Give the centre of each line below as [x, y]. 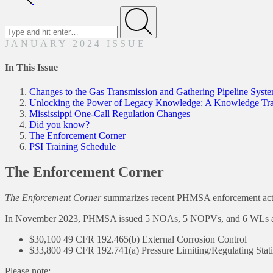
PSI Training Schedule [73, 146]
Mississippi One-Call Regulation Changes [111, 113]
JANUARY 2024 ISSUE [76, 44]
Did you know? [59, 124]
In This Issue [31, 68]
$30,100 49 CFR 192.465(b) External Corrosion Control [139, 239]
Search [17, 11]
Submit [150, 41]
